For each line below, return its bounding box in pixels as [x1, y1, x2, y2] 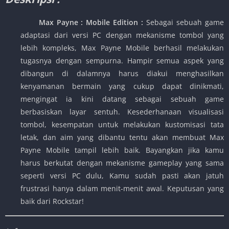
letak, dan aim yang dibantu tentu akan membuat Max [20, 132, 224, 143]
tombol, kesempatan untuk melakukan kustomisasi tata [20, 120, 224, 130]
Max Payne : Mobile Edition [20, 17, 142, 28]
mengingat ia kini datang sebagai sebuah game [20, 94, 224, 104]
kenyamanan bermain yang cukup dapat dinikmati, [20, 81, 224, 91]
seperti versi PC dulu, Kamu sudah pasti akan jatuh [20, 171, 224, 181]
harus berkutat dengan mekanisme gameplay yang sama [20, 158, 224, 168]
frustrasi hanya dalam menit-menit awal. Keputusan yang [20, 184, 224, 194]
